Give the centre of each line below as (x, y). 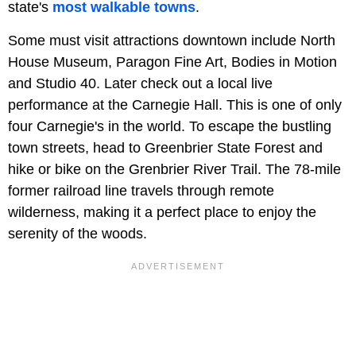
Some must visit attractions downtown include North (172, 40)
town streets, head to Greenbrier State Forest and (165, 147)
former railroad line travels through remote (141, 190)
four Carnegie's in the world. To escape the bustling (170, 126)
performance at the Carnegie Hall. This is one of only (175, 104)
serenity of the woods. (77, 233)
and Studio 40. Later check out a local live (140, 83)
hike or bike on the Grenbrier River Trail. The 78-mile (174, 169)
